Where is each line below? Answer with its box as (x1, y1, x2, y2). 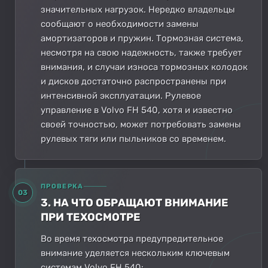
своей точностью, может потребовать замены (41, 118, 241, 130)
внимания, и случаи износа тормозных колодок (41, 61, 248, 72)
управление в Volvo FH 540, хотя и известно (41, 104, 233, 115)
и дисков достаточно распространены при (41, 75, 226, 87)
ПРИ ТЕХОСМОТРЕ (41, 210, 141, 224)
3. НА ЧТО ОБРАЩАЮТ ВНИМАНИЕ (41, 196, 229, 209)
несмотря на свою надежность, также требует (41, 47, 242, 58)
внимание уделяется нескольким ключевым (41, 247, 230, 258)
